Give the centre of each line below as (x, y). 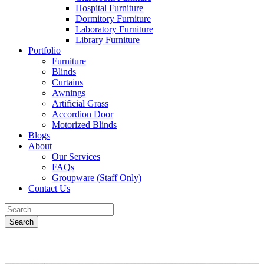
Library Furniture (108, 40)
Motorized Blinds (84, 125)
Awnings (69, 93)
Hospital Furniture (109, 8)
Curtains (67, 82)
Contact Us (49, 188)
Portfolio (44, 50)
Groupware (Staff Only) (97, 178)
